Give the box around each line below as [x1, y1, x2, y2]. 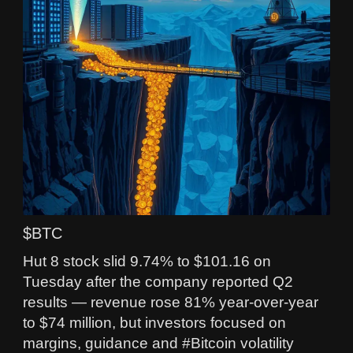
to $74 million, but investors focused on [23, 314, 286, 331]
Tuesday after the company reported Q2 [23, 273, 293, 290]
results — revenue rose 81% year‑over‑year [23, 293, 318, 310]
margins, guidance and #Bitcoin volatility [23, 334, 294, 351]
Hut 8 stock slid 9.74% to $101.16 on [23, 252, 271, 269]
